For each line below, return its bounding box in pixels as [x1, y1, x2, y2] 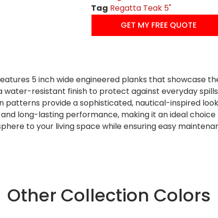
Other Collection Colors [7, 182, 211, 208]
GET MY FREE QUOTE [121, 19, 197, 31]
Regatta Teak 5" [110, 2, 172, 14]
